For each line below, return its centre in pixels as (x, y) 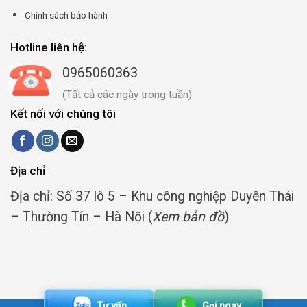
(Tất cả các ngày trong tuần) (127, 94)
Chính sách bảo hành (66, 15)
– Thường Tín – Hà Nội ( (81, 217)
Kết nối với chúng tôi (63, 113)
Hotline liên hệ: (49, 47)
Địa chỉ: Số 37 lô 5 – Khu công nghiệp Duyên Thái (152, 197)
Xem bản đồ (188, 217)
